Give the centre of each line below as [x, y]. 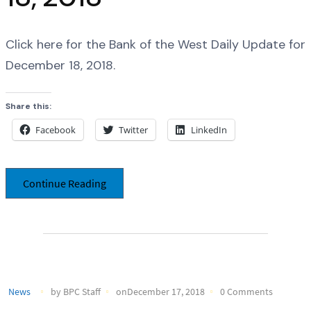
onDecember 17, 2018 [160, 291]
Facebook [56, 129]
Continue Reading [65, 183]
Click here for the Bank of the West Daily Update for [155, 45]
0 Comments [246, 291]
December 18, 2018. [60, 66]
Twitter [133, 129]
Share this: [28, 106]
